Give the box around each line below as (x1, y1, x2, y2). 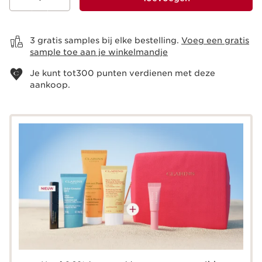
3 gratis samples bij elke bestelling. (30, 35, 181, 45)
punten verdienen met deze (94, 68, 215, 78)
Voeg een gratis (181, 35, 249, 45)
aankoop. (30, 80, 70, 89)
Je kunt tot (30, 68, 76, 78)
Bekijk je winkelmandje (9, 20, 56, 29)
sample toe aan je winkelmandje (30, 47, 168, 57)
